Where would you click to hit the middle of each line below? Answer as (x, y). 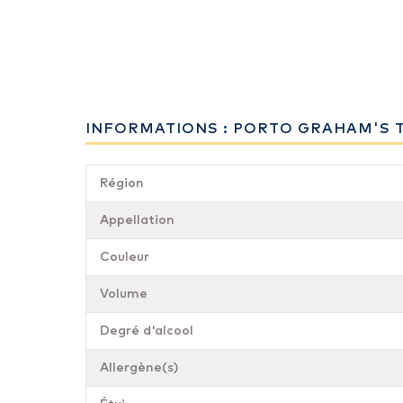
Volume (124, 294)
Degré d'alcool (147, 331)
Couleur (125, 257)
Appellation (137, 220)
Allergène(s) (139, 368)
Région (122, 184)
